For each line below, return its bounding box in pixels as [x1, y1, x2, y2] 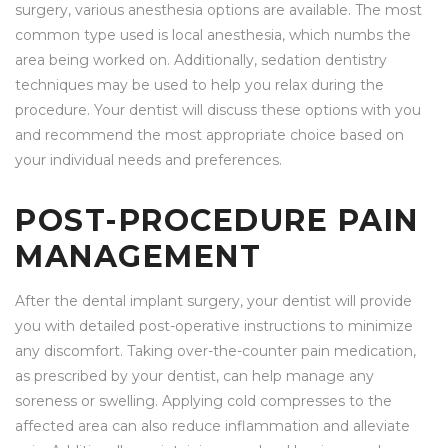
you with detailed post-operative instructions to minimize [15, 317, 413, 336]
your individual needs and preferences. [15, 151, 282, 170]
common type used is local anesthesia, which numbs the [15, 26, 411, 45]
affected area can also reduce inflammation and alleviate [15, 417, 410, 436]
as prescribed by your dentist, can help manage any [15, 367, 374, 386]
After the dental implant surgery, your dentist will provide [15, 292, 412, 311]
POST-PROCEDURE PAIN [15, 202, 419, 240]
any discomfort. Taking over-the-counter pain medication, [15, 342, 416, 361]
